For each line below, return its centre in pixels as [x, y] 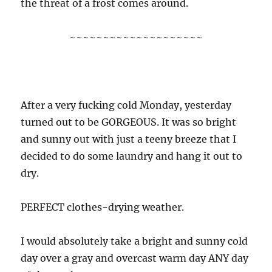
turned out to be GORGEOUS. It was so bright [129, 122]
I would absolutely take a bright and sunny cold [134, 241]
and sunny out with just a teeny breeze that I [129, 139]
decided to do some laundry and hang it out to [132, 156]
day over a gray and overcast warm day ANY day [135, 258]
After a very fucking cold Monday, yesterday [126, 105]
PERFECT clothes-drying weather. [103, 207]
